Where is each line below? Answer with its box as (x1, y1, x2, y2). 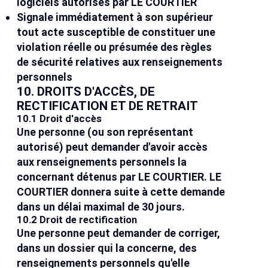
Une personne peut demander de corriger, (17, 227, 221, 240)
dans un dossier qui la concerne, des (17, 242, 197, 255)
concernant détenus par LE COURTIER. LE (17, 170, 222, 184)
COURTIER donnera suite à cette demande (17, 185, 226, 199)
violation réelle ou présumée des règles (17, 41, 212, 54)
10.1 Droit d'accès (17, 113, 102, 125)
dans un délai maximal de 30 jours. (17, 200, 185, 214)
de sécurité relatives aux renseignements (17, 56, 223, 69)
